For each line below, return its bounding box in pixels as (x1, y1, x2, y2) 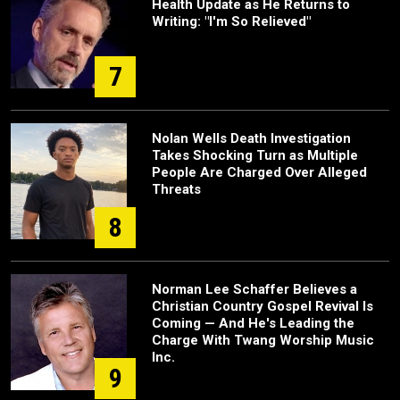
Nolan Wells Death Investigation (152, 130, 351, 147)
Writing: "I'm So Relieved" (152, 13, 311, 30)
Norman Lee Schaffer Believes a (152, 281, 357, 298)
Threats (152, 181, 201, 198)
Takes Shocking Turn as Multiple (152, 147, 358, 164)
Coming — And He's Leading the (152, 315, 354, 332)
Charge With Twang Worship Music (152, 332, 374, 349)
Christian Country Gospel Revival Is (152, 298, 373, 315)
